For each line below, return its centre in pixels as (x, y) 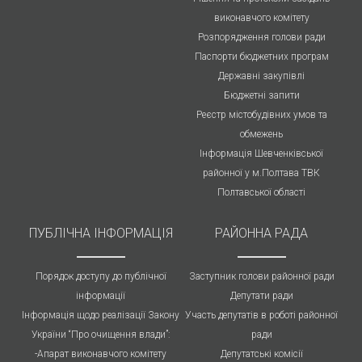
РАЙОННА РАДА (261, 233)
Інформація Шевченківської (261, 153)
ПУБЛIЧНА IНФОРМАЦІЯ (101, 233)
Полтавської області (261, 192)
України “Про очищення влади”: (101, 334)
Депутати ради (261, 295)
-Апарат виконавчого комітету (101, 354)
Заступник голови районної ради (261, 276)
